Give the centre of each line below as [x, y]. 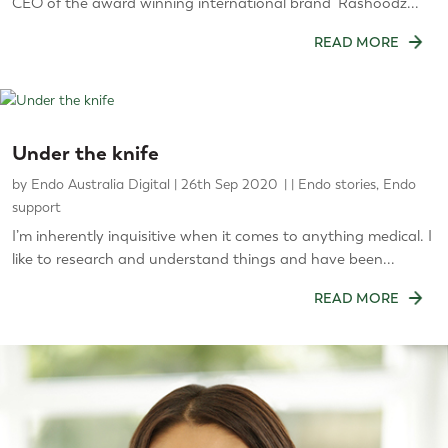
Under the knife [85, 153]
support [36, 207]
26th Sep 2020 [229, 184]
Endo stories [337, 184]
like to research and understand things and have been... [203, 259]
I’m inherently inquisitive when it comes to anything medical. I [222, 236]
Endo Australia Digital [100, 184]
